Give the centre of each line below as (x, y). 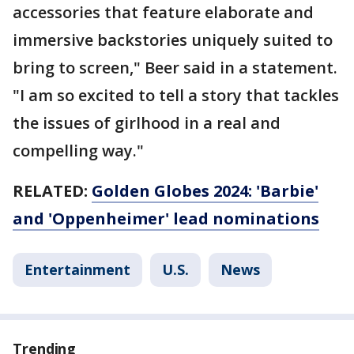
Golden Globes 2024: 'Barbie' (205, 191)
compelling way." (78, 151)
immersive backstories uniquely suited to (173, 40)
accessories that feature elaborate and (163, 13)
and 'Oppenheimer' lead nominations (166, 219)
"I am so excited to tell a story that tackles (176, 96)
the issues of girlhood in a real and (147, 123)
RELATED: (52, 191)
